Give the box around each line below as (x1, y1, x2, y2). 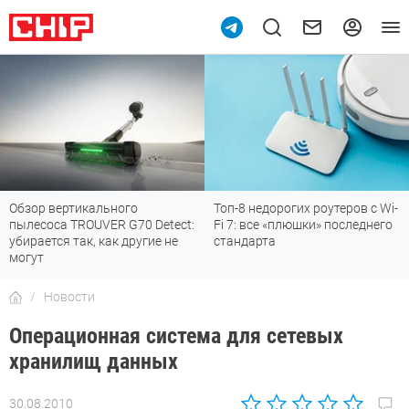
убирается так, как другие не (9, 234, 178, 249)
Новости (44, 289, 95, 305)
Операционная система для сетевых (9, 323, 343, 350)
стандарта (214, 234, 276, 249)
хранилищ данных (9, 349, 178, 375)
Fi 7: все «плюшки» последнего (214, 217, 393, 233)
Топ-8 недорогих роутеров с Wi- (214, 201, 398, 216)
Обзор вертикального (9, 201, 138, 216)
